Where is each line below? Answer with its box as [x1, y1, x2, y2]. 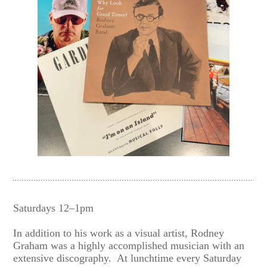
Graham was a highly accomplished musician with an [13, 239, 245, 252]
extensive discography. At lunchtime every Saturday [13, 252, 242, 264]
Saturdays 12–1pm [13, 201, 94, 214]
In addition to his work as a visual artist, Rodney [13, 226, 225, 239]
